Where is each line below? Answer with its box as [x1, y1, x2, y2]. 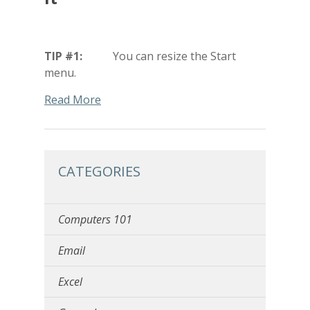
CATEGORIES [58, 161, 140, 181]
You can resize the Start [82, 48, 236, 64]
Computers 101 [58, 211, 132, 227]
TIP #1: [44, 48, 82, 64]
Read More [44, 91, 101, 107]
